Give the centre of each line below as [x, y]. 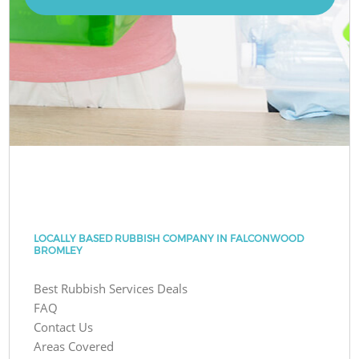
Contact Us [64, 327]
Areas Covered [74, 346]
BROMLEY [58, 250]
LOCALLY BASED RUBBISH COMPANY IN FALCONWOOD [169, 238]
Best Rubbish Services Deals [111, 288]
